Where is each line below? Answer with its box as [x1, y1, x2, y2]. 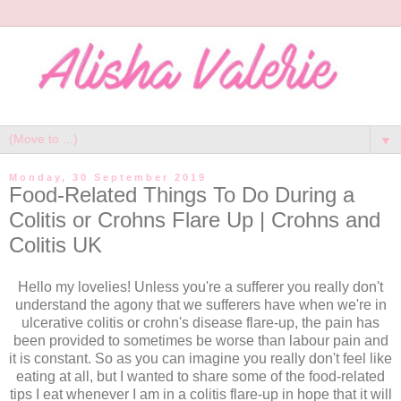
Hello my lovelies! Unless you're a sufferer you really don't [18, 279, 383, 295]
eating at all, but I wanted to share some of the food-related [16, 369, 385, 385]
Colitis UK [9, 232, 102, 257]
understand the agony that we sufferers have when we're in [14, 297, 387, 313]
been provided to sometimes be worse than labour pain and [13, 333, 388, 349]
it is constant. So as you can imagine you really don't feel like [9, 351, 392, 367]
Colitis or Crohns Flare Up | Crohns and [9, 207, 380, 232]
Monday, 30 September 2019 [9, 171, 207, 183]
